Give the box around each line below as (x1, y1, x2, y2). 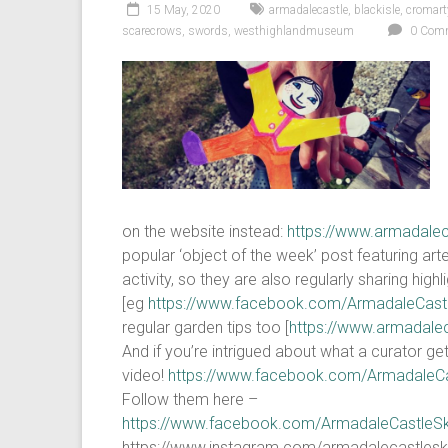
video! (122, 366, 168, 385)
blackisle (354, 3, 400, 17)
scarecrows (122, 24, 182, 38)
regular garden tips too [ (122, 318, 289, 337)
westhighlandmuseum (234, 24, 354, 38)
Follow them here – (122, 390, 258, 409)
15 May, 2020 (147, 3, 220, 17)
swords (188, 24, 228, 38)
